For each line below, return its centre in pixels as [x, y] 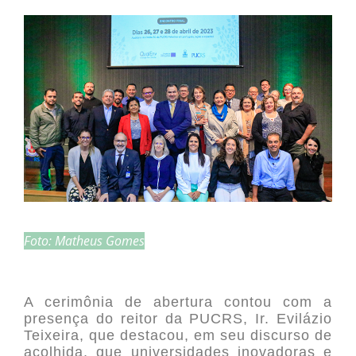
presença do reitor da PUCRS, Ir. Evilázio [178, 319]
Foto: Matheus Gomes [84, 241]
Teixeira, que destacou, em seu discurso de [178, 336]
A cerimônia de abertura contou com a [178, 302]
